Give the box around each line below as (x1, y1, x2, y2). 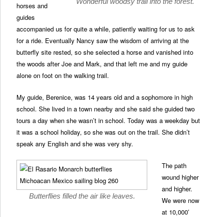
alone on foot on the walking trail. (16, 71, 109, 80)
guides (16, 13, 35, 22)
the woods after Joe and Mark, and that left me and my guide (16, 59, 188, 69)
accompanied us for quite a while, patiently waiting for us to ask (16, 24, 195, 34)
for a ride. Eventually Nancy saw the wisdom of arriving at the (16, 36, 189, 46)
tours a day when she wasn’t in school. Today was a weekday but (16, 116, 201, 125)
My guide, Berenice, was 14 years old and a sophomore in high (16, 93, 193, 102)
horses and (16, 1, 48, 11)
